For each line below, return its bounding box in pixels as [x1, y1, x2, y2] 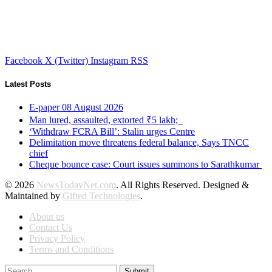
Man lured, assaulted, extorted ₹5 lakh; [29, 115, 183, 126]
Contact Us [29, 222, 72, 233]
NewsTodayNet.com [36, 180, 116, 191]
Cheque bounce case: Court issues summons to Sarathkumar [29, 159, 262, 170]
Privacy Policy [29, 233, 85, 244]
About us [29, 211, 64, 222]
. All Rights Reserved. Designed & [116, 180, 249, 191]
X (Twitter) [45, 55, 88, 66]
